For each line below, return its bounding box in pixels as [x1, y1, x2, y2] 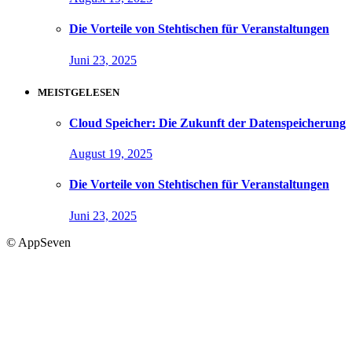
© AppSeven [6, 235, 71, 249]
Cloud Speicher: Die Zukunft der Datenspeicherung [69, 115, 346, 130]
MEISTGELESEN [38, 86, 119, 98]
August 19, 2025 [69, 147, 152, 161]
